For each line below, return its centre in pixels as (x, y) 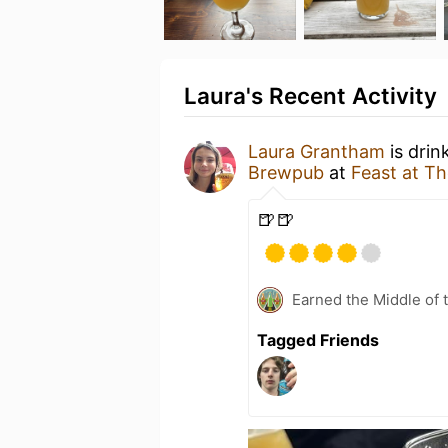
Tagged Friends (318, 340)
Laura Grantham (316, 151)
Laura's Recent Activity (310, 95)
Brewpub (286, 172)
